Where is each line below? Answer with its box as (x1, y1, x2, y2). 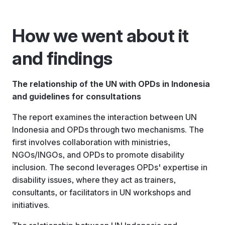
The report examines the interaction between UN (12, 111, 197, 122)
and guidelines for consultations (12, 91, 141, 101)
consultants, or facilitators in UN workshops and (12, 187, 191, 197)
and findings (12, 47, 113, 69)
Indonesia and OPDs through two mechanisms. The (12, 124, 204, 135)
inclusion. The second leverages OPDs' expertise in (12, 162, 207, 172)
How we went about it (12, 24, 189, 47)
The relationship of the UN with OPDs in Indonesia (12, 78, 210, 89)
